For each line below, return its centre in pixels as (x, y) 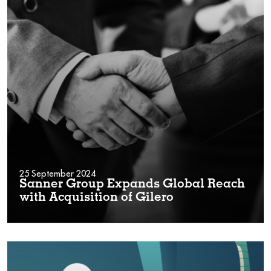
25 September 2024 (57, 173)
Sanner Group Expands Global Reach (132, 185)
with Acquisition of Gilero (96, 198)
